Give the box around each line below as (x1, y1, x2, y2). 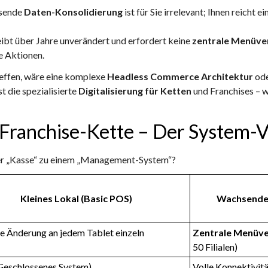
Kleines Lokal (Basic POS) (20, 193, 134, 205)
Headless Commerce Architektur (107, 71, 253, 83)
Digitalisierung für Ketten (78, 85, 191, 97)
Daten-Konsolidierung (24, 6, 123, 18)
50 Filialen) (193, 241, 239, 253)
